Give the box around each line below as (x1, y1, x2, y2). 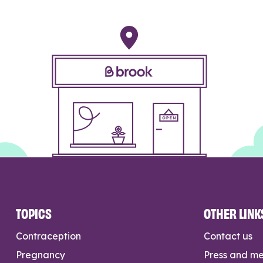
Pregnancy (16, 248, 66, 261)
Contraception (16, 230, 82, 242)
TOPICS (16, 204, 52, 221)
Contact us (204, 230, 253, 242)
